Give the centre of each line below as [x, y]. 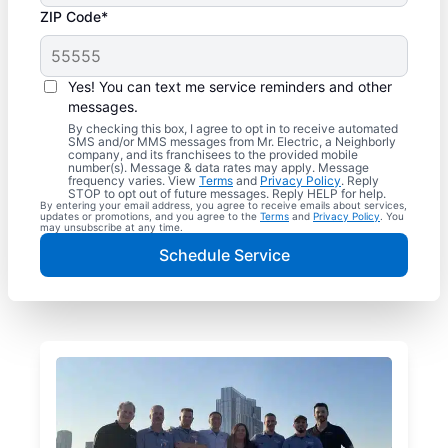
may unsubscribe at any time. [111, 227]
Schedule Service [224, 255]
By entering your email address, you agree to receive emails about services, [223, 205]
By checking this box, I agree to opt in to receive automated [233, 129]
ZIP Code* [74, 17]
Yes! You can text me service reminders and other [230, 87]
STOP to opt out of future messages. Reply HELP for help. [227, 194]
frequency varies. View [133, 181]
